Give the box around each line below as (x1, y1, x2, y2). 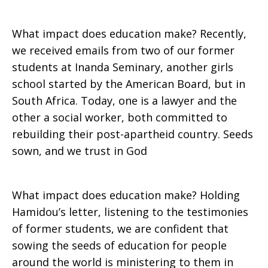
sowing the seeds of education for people (12, 238, 227, 252)
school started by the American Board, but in (12, 77, 245, 91)
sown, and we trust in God (12, 144, 147, 158)
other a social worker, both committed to (12, 110, 227, 124)
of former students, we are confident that (12, 221, 229, 236)
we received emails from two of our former (12, 43, 234, 57)
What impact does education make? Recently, (12, 26, 246, 41)
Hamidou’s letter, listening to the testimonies (12, 205, 248, 219)
